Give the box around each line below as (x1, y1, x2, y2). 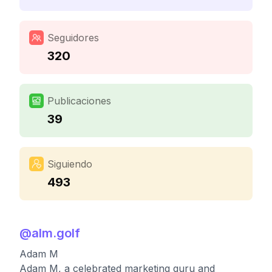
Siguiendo (47, 158, 92, 170)
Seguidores (47, 32, 99, 44)
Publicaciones (47, 95, 111, 107)
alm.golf (32, 226, 80, 240)
